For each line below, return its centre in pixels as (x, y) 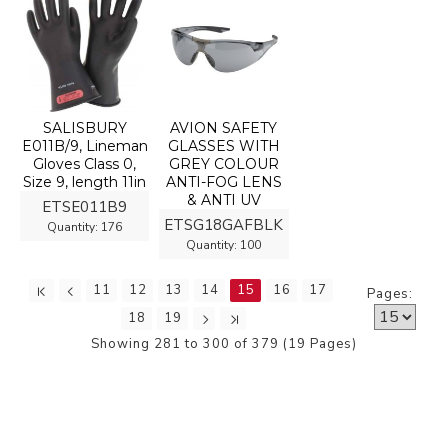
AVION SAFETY (224, 128)
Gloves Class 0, (85, 164)
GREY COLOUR (223, 164)
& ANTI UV (223, 200)
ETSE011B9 (85, 207)
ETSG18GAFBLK (224, 225)
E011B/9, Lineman (84, 146)
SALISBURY (84, 128)
